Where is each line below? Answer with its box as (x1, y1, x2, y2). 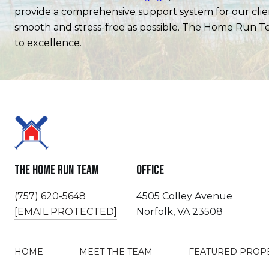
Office (136, 162, 164, 178)
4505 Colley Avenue (136, 190, 232, 202)
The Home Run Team (14, 162, 99, 178)
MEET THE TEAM (79, 246, 153, 257)
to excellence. (14, 37, 82, 49)
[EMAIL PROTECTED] (14, 205, 117, 217)
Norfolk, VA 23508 (136, 205, 223, 217)
